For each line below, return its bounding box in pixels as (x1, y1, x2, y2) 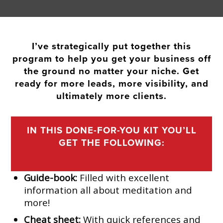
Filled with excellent (77, 171, 170, 184)
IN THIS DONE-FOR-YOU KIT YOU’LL (26, 124, 197, 136)
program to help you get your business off (12, 53, 211, 65)
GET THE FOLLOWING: (58, 137, 165, 148)
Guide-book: (24, 171, 78, 184)
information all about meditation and (24, 183, 193, 196)
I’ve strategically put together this (32, 41, 191, 52)
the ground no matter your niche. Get (24, 66, 199, 77)
